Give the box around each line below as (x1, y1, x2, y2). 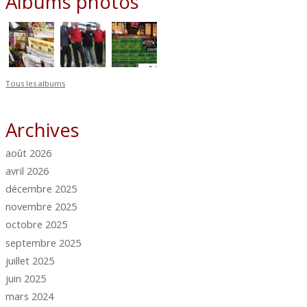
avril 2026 (5, 164, 49, 177)
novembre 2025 (5, 199, 77, 214)
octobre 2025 (5, 217, 68, 232)
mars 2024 (5, 288, 54, 303)
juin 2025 (5, 271, 47, 285)
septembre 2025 (5, 235, 82, 249)
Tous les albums (5, 78, 66, 89)
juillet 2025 (5, 253, 55, 267)
